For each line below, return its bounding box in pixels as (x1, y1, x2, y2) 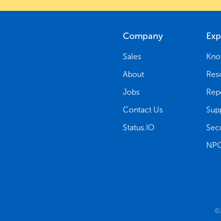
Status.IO (123, 122, 154, 132)
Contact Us (123, 105, 163, 114)
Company (123, 30, 163, 41)
